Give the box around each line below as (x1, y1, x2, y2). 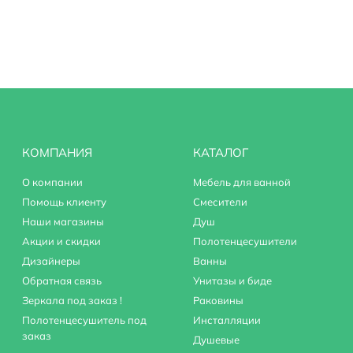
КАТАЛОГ (192, 145, 248, 160)
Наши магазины (22, 215, 105, 228)
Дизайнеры (22, 255, 81, 267)
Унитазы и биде (192, 274, 272, 287)
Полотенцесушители (192, 235, 297, 247)
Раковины (192, 294, 243, 307)
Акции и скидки (22, 235, 102, 247)
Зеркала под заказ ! (22, 294, 123, 307)
